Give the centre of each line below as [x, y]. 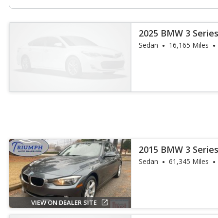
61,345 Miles [189, 161]
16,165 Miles [189, 45]
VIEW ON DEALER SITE [64, 202]
